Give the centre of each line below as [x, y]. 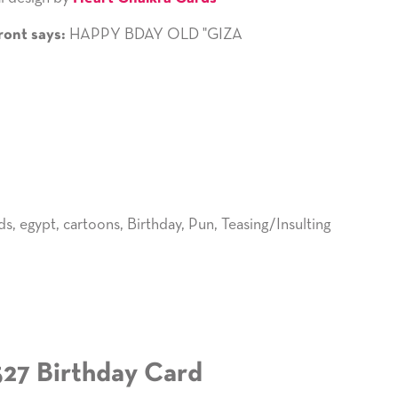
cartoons [91, 224]
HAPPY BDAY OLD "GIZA [154, 34]
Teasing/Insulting [275, 224]
